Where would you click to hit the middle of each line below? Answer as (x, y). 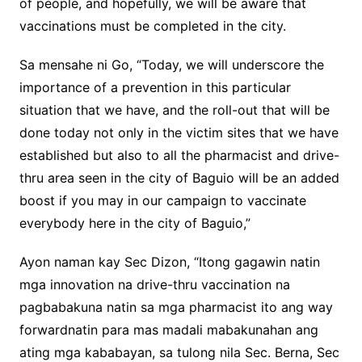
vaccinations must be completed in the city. (152, 26)
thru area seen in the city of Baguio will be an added (179, 178)
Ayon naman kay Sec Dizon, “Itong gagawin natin (169, 262)
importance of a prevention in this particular (155, 88)
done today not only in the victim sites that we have (179, 133)
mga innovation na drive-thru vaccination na (154, 285)
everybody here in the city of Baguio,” (135, 223)
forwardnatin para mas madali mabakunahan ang (168, 330)
